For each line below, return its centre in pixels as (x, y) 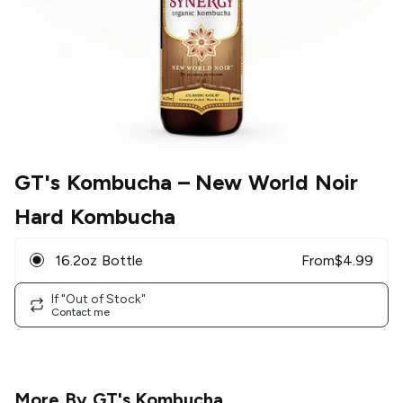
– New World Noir (265, 183)
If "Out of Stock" (99, 299)
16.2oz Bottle (99, 260)
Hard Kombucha (95, 217)
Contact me (81, 312)
